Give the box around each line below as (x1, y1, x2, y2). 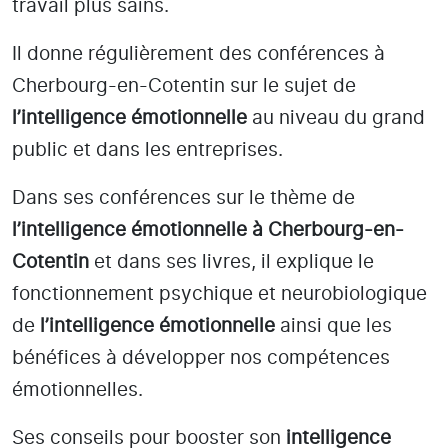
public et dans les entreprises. (12, 140, 288, 160)
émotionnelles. (12, 380, 148, 400)
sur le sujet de (225, 76, 356, 96)
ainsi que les (275, 316, 392, 336)
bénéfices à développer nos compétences (12, 348, 390, 368)
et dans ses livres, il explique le (89, 252, 374, 272)
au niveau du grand (247, 108, 425, 128)
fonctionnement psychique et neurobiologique (12, 284, 427, 304)
